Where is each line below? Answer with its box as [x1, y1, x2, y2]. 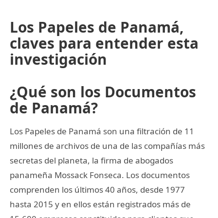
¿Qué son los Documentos [10, 81, 196, 102]
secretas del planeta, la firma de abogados [10, 154, 173, 166]
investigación [10, 49, 107, 69]
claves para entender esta [10, 33, 199, 53]
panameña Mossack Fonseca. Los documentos [10, 169, 190, 181]
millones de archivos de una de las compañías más [10, 140, 205, 151]
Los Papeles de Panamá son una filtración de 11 [10, 125, 194, 137]
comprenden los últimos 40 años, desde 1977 [10, 183, 185, 195]
